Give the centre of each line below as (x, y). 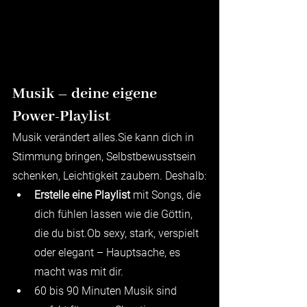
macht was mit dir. (79, 271)
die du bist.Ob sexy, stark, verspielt (118, 233)
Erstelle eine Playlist (82, 195)
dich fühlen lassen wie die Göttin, (115, 214)
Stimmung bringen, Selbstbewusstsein (106, 156)
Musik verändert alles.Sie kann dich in (105, 137)
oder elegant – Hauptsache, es (109, 252)
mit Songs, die (167, 195)
